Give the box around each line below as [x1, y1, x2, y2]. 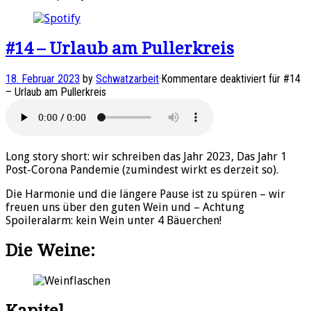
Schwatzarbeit [96, 72, 159, 85]
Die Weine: [6, 240, 95, 260]
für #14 [266, 72, 301, 85]
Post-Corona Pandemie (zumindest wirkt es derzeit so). [6, 162, 278, 176]
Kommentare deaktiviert [161, 72, 266, 85]
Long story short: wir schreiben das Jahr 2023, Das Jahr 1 [6, 149, 287, 163]
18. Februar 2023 [6, 72, 80, 85]
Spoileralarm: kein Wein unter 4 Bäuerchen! [6, 213, 221, 227]
